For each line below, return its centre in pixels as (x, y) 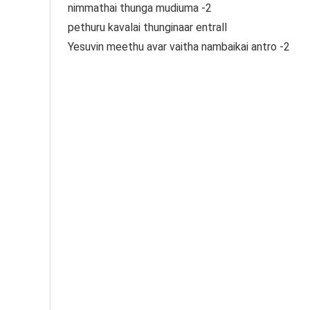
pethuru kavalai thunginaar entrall (147, 28)
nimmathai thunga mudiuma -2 (140, 8)
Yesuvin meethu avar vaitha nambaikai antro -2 (179, 47)
